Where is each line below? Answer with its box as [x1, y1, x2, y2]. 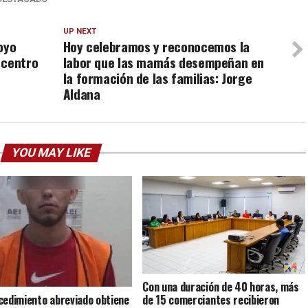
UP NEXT [63, 27, 96, 36]
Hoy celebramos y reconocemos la [63, 36, 250, 56]
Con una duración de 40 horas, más [142, 278, 299, 295]
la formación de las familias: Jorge [63, 68, 252, 88]
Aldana [63, 84, 100, 104]
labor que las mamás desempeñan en [63, 52, 265, 72]
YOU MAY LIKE [9, 146, 93, 159]
